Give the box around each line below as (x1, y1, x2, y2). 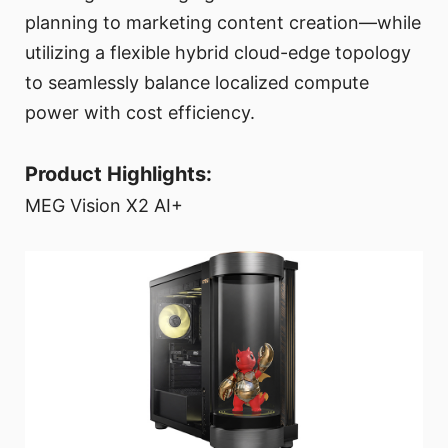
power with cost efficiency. (25, 102, 255, 124)
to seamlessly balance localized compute (25, 72, 369, 94)
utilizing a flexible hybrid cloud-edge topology (25, 42, 411, 64)
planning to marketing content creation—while (25, 12, 421, 34)
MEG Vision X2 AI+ (25, 195, 183, 217)
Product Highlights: (25, 162, 212, 187)
